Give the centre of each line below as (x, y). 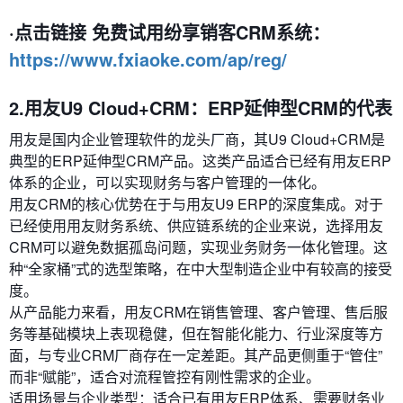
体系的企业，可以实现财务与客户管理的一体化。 (167, 183)
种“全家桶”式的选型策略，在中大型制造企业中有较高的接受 (201, 269)
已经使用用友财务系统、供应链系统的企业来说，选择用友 (196, 226)
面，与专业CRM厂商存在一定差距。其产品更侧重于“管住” (196, 355)
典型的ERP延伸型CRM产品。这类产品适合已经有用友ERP (200, 161)
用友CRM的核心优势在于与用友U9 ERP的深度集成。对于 (196, 204)
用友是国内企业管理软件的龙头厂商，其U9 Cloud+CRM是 (197, 139)
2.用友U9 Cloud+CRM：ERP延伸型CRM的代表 (201, 108)
